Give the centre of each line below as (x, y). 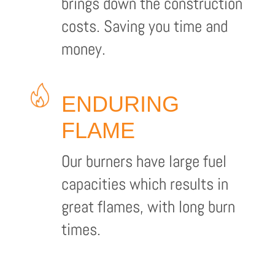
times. (81, 229)
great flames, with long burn (148, 207)
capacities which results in (145, 184)
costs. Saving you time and (144, 26)
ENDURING (120, 104)
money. (83, 49)
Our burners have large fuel (144, 161)
